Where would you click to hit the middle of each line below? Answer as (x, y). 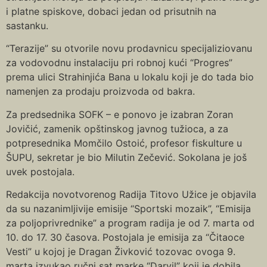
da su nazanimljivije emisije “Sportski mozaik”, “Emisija (128, 209)
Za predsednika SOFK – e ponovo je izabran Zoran (119, 114)
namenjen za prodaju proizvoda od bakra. (100, 91)
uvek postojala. (40, 171)
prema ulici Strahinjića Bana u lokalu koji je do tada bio (130, 77)
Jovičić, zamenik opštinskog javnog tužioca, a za (117, 128)
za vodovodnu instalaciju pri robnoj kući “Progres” (119, 63)
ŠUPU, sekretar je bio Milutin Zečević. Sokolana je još (126, 157)
